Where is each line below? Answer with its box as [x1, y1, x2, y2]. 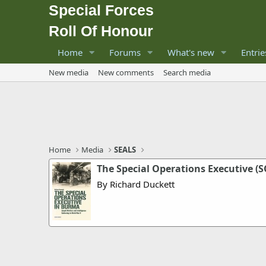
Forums [109, 46, 141, 58]
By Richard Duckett [97, 178, 175, 190]
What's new [167, 46, 214, 58]
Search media [163, 67, 211, 78]
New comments [98, 67, 154, 78]
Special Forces [49, 2, 154, 18]
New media [49, 67, 88, 78]
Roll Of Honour [49, 23, 153, 39]
